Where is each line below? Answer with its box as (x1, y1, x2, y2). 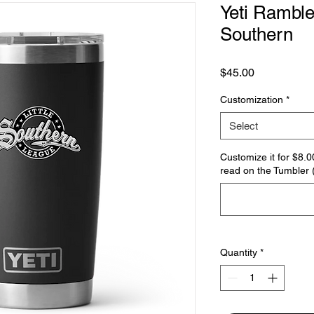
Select (229, 120, 258, 132)
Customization (220, 94, 283, 105)
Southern (220, 24, 293, 45)
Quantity (220, 247, 257, 258)
